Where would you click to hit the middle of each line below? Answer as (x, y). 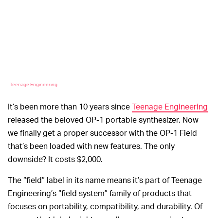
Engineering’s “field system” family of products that (100, 193)
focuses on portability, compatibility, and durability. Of (105, 206)
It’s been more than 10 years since (70, 106)
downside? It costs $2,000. (55, 159)
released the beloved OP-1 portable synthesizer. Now (103, 119)
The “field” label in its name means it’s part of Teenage (105, 180)
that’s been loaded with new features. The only (91, 145)
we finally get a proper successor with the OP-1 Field (102, 132)
